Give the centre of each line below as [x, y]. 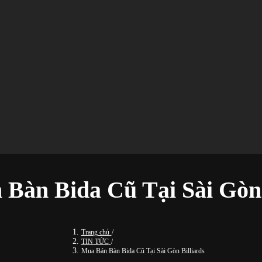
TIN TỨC [95, 242]
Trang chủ [95, 232]
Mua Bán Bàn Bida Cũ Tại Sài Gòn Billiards [143, 251]
